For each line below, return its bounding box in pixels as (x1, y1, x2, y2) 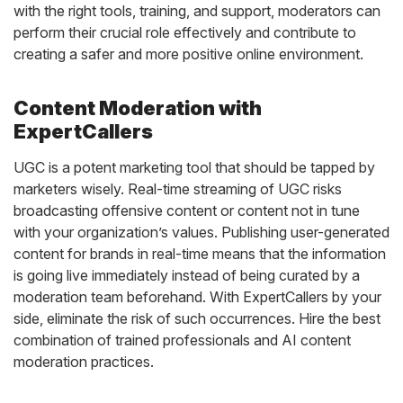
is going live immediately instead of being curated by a (13, 266, 360, 284)
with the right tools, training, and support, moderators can (13, 2, 381, 20)
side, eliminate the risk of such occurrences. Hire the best (13, 309, 381, 327)
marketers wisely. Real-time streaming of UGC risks (13, 180, 342, 198)
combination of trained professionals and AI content (13, 331, 351, 349)
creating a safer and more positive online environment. (13, 45, 367, 63)
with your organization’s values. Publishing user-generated (13, 223, 390, 241)
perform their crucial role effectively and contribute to (13, 23, 356, 41)
